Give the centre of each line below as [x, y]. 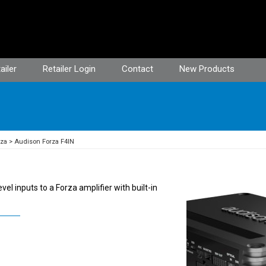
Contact [137, 69]
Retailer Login [69, 69]
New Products [207, 69]
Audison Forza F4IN [44, 142]
